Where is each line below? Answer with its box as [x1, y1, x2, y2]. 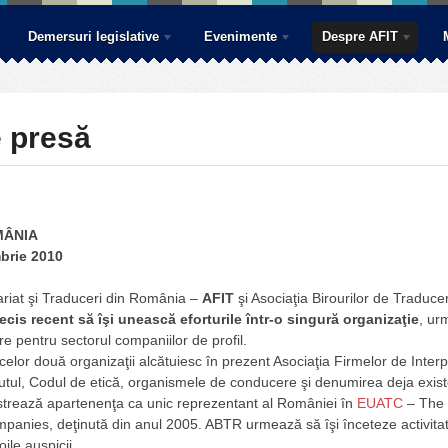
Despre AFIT [322, 29, 398, 44]
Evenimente [204, 29, 277, 44]
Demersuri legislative [28, 29, 159, 44]
